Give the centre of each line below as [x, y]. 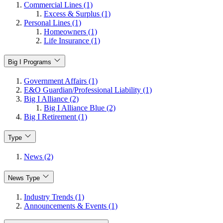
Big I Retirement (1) [56, 116]
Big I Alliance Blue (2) [80, 108]
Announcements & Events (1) [71, 206]
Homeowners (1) [70, 32]
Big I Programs [30, 62]
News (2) [39, 157]
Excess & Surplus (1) [77, 14]
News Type [24, 178]
